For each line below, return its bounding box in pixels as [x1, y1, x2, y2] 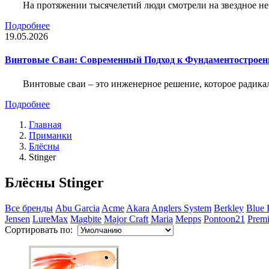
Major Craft [104, 213, 148, 224]
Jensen [5, 213, 30, 224]
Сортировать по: [5, 224, 77, 235]
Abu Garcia [55, 202, 100, 213]
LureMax [32, 213, 68, 224]
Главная [29, 119, 61, 130]
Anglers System [151, 202, 211, 213]
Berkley [214, 202, 244, 213]
